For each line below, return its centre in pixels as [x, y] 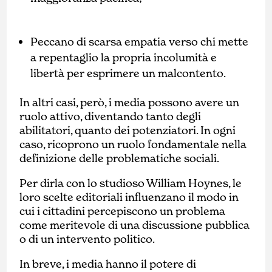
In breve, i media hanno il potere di [108, 263]
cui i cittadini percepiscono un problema [123, 211]
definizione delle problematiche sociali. [120, 158]
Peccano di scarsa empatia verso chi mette [140, 41]
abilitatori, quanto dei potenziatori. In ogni [128, 130]
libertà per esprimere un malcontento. [128, 73]
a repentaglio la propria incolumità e [124, 57]
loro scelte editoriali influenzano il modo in [129, 197]
